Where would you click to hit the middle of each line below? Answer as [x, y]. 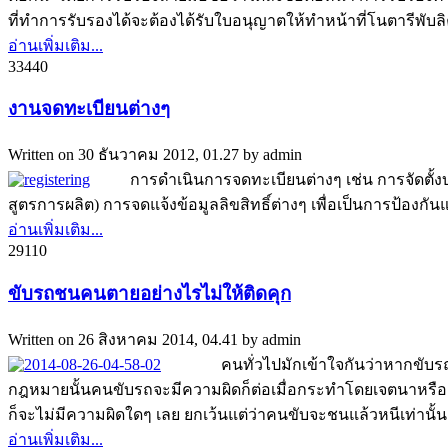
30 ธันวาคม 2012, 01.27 [158, 155]
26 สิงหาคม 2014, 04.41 [158, 339]
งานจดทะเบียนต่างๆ [89, 109]
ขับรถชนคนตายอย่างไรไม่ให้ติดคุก [149, 293]
